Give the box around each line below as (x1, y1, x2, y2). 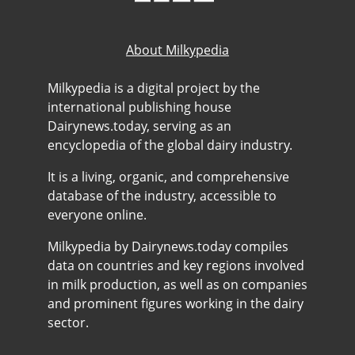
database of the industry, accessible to (48, 187, 277, 204)
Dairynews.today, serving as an (48, 117, 231, 135)
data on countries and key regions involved (48, 257, 304, 274)
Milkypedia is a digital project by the (48, 79, 260, 97)
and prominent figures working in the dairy (48, 295, 303, 312)
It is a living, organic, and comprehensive (48, 168, 289, 185)
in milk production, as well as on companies (48, 276, 307, 293)
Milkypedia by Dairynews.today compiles (48, 238, 288, 255)
